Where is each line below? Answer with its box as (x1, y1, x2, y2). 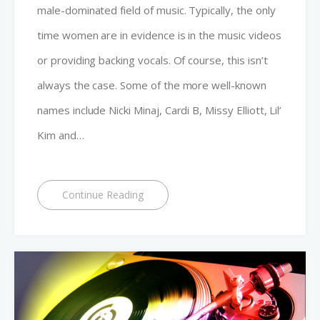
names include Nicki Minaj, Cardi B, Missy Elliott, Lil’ (37, 103, 282, 118)
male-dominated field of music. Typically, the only (37, 3, 276, 18)
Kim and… (37, 128, 84, 143)
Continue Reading (62, 188, 144, 202)
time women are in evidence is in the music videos (37, 28, 281, 43)
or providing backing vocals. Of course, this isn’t (37, 53, 268, 68)
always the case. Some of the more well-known (37, 78, 266, 93)
